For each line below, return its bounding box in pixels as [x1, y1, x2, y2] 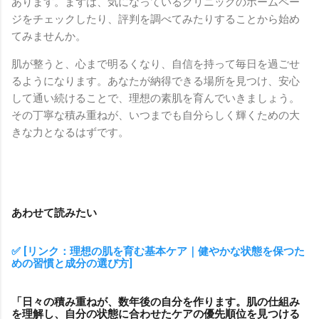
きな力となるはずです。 [11, 125, 129, 139]
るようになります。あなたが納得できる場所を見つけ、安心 [11, 74, 300, 88]
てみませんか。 [11, 29, 86, 43]
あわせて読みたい [11, 206, 97, 219]
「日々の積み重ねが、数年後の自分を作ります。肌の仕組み [11, 295, 300, 308]
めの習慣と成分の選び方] [11, 256, 132, 270]
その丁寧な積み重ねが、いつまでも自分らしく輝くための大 [11, 108, 300, 122]
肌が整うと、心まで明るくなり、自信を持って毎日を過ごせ [11, 57, 300, 70]
